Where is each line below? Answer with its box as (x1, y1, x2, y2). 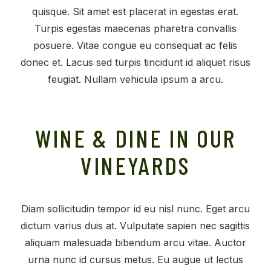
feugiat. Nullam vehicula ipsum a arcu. (47, 73, 223, 85)
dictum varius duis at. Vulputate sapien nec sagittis (21, 219, 250, 232)
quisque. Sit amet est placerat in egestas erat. (32, 5, 239, 18)
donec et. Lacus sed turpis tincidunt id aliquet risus (20, 56, 250, 68)
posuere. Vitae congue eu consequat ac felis (33, 39, 238, 51)
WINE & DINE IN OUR (35, 122, 236, 152)
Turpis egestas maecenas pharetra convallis (34, 22, 237, 34)
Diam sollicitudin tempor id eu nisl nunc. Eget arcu (21, 202, 250, 215)
